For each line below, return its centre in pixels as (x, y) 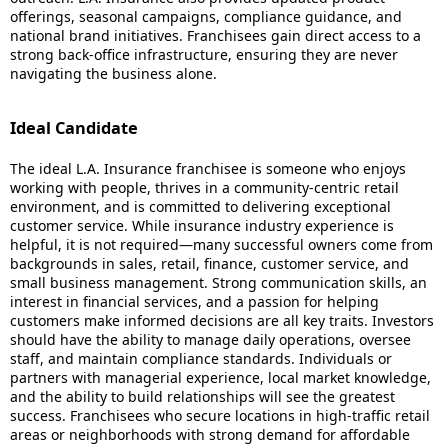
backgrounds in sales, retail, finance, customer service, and (209, 263)
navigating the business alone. (113, 73)
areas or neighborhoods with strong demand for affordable (210, 434)
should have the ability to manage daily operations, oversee (210, 339)
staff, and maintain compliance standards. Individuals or (201, 358)
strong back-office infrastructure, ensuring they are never (204, 54)
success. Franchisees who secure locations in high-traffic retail (220, 415)
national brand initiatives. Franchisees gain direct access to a (215, 35)
